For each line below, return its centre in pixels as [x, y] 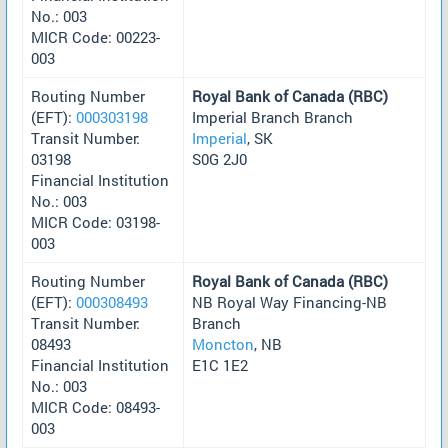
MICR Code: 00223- [95, 36]
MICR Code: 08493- [95, 406]
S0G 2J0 [219, 158]
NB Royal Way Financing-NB [289, 301]
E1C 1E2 [220, 364]
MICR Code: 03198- [95, 221]
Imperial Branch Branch [272, 116]
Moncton [223, 343]
